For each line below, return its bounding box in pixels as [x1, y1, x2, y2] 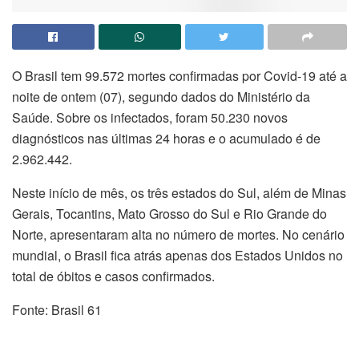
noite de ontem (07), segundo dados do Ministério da [12, 87, 310, 107]
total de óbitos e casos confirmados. [12, 267, 215, 286]
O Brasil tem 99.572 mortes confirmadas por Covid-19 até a [12, 67, 347, 86]
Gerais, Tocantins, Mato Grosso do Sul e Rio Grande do [12, 204, 327, 224]
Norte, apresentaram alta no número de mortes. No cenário [12, 225, 345, 244]
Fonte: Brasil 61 [12, 301, 102, 320]
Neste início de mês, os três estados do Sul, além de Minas [12, 184, 346, 203]
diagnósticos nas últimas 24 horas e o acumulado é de [12, 129, 321, 148]
